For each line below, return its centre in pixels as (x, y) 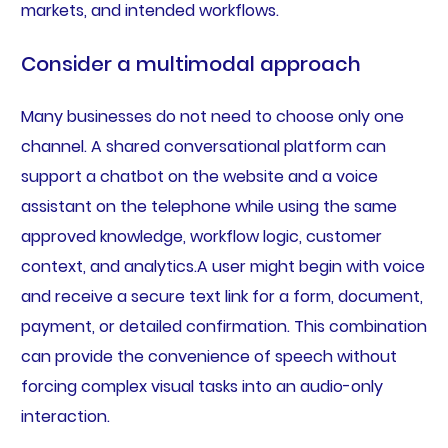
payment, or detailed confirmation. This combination (223, 326)
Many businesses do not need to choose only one (212, 116)
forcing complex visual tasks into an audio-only (201, 386)
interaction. (65, 416)
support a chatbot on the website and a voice (199, 176)
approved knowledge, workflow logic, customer (201, 236)
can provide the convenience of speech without (208, 356)
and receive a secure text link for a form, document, (221, 296)
